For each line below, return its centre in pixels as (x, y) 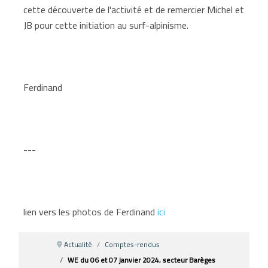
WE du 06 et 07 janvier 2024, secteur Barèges (142, 260)
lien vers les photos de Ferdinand (91, 211)
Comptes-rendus (133, 244)
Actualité (78, 244)
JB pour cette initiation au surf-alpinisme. (106, 25)
